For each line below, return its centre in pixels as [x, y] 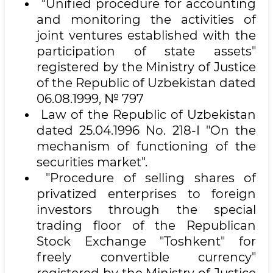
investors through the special [146, 210]
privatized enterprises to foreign [146, 194]
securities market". [92, 162]
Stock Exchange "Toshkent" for [146, 241]
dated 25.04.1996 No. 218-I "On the [146, 130]
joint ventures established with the [146, 35]
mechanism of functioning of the [146, 146]
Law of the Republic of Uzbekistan [146, 115]
